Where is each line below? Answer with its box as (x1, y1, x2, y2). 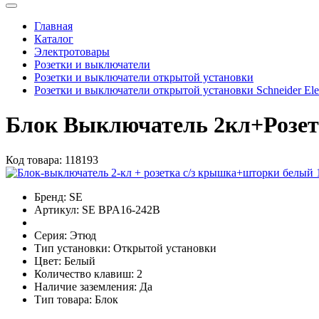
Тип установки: (34, 241, 110, 254)
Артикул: (34, 203, 79, 216)
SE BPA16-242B (82, 203, 160, 216)
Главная (34, 19, 73, 32)
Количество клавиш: (34, 267, 134, 280)
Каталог (34, 32, 73, 45)
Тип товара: (34, 293, 92, 305)
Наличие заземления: (34, 280, 137, 293)
